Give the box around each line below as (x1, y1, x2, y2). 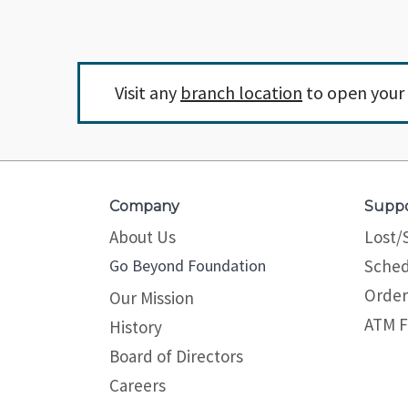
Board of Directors (109, 344, 243, 367)
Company (109, 197, 179, 215)
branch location (179, 80, 302, 104)
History (109, 315, 162, 338)
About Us (109, 225, 176, 248)
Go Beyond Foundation (109, 254, 266, 276)
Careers (109, 373, 166, 396)
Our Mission (109, 286, 194, 309)
